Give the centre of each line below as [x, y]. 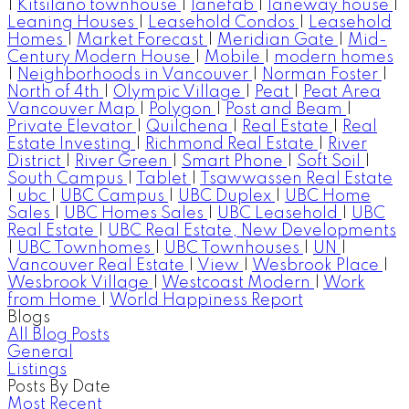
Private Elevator [72, 127]
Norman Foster [322, 75]
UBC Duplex [226, 197]
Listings [37, 370]
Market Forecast [142, 41]
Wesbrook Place [317, 266]
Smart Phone [234, 162]
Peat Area [342, 93]
